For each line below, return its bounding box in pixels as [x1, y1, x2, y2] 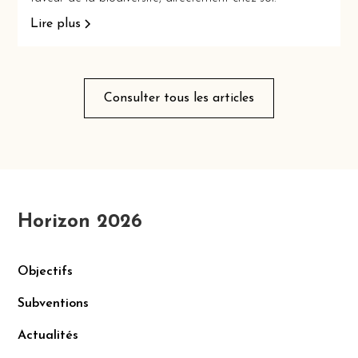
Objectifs [18, 265, 74, 279]
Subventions [18, 297, 89, 311]
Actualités [18, 329, 79, 343]
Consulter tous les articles [104, 92, 254, 105]
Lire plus [30, 18, 82, 31]
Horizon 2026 [18, 213, 143, 233]
